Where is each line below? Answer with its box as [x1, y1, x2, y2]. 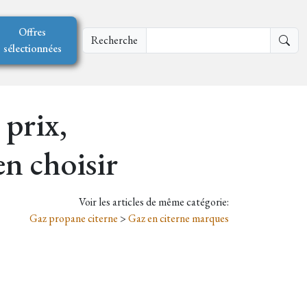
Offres [19, 24, 47, 39]
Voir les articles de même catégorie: [79, 195, 229, 210]
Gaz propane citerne [29, 211, 120, 226]
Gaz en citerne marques [128, 211, 229, 226]
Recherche [90, 32, 138, 47]
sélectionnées [3, 40, 62, 56]
